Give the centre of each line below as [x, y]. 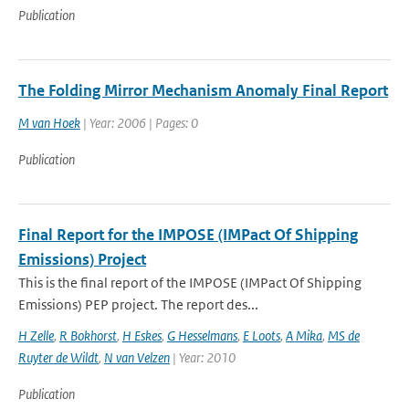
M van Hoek [49, 123]
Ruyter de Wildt [58, 357]
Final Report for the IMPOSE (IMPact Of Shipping [188, 235]
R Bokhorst [88, 336]
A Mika [304, 336]
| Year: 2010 [203, 357]
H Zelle [36, 336]
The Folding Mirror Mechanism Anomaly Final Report [203, 90]
